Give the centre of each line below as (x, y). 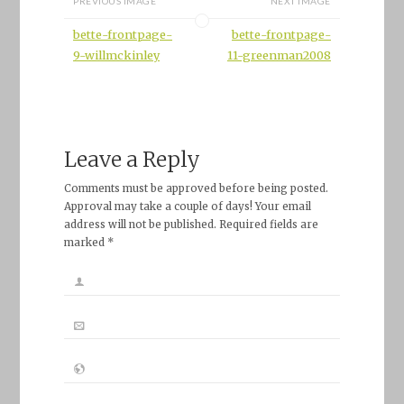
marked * (88, 243)
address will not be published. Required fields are (191, 225)
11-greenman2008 (279, 55)
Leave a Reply (132, 159)
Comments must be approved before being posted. (196, 189)
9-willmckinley (117, 55)
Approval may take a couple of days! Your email (187, 207)
